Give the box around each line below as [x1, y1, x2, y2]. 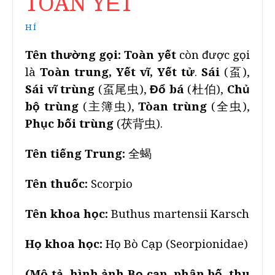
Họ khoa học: [25, 238, 106, 250]
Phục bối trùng [25, 117, 114, 130]
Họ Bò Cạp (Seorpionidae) [106, 238, 248, 250]
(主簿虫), [78, 100, 139, 113]
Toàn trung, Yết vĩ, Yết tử [40, 66, 195, 79]
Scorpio [91, 177, 133, 190]
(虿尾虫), [98, 83, 147, 96]
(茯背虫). [114, 117, 163, 130]
